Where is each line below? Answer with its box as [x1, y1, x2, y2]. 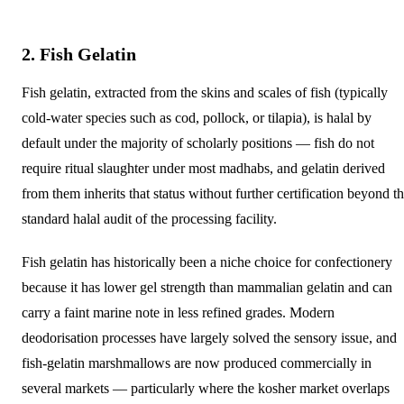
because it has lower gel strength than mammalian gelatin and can [22, 279, 392, 295]
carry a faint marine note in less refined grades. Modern [22, 304, 335, 320]
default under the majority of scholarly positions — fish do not [22, 134, 374, 151]
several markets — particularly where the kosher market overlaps [22, 380, 390, 396]
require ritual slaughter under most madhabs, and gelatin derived [22, 160, 385, 176]
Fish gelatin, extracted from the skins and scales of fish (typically [22, 84, 388, 100]
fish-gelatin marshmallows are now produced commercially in [22, 354, 372, 371]
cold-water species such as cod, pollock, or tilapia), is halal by [22, 109, 372, 125]
